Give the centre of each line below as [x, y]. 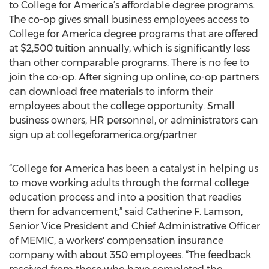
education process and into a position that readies [125, 197]
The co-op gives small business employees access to [129, 20]
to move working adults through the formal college [129, 183]
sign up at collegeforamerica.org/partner [103, 135]
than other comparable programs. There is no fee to [129, 63]
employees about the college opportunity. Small [122, 106]
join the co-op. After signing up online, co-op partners [134, 77]
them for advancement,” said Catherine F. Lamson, [126, 212]
